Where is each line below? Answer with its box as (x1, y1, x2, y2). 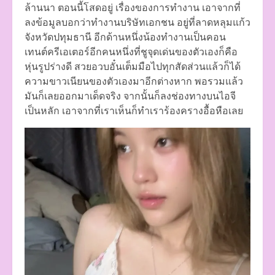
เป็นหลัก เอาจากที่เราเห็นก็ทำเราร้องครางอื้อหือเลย (25, 103, 243, 117)
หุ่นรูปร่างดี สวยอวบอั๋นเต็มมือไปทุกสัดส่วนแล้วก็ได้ (25, 59, 241, 73)
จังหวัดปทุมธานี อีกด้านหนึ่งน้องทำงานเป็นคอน (25, 29, 226, 44)
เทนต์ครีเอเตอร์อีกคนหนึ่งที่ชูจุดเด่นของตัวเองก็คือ (25, 44, 238, 58)
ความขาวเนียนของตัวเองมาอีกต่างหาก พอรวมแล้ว (25, 74, 243, 88)
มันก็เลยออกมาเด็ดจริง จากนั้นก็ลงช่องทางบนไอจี (25, 88, 236, 103)
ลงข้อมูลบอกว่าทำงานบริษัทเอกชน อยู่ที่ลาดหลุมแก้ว (25, 15, 250, 29)
